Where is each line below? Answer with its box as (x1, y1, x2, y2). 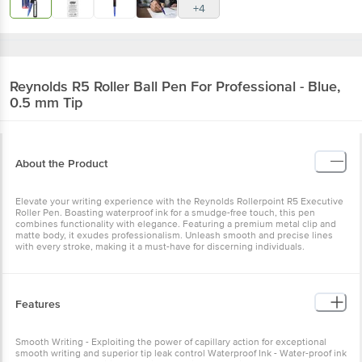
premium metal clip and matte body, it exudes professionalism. (15, 192, 287, 204)
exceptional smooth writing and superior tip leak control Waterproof (15, 309, 309, 322)
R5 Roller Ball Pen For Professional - (72, 40, 304, 58)
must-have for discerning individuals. (15, 214, 175, 227)
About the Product (15, 119, 107, 133)
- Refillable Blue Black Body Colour (15, 332, 166, 345)
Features (15, 259, 61, 274)
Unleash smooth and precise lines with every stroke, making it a (15, 203, 293, 216)
